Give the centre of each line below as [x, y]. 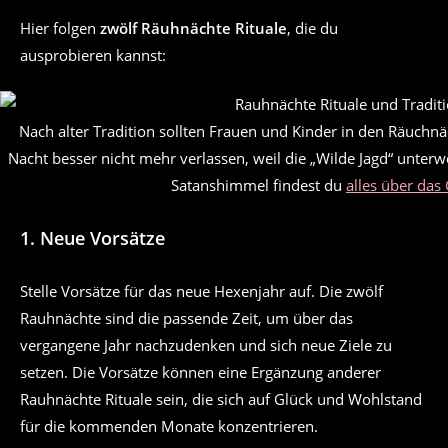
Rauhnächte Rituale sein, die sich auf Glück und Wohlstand [221, 399]
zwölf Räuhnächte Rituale [193, 27]
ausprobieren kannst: [93, 54]
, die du [312, 27]
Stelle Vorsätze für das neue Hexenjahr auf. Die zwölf [201, 291]
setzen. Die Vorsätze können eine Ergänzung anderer [200, 372]
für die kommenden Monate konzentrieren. [169, 426]
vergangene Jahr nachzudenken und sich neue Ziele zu [206, 345]
